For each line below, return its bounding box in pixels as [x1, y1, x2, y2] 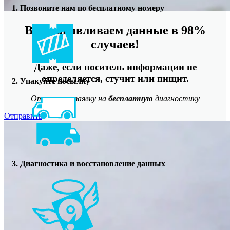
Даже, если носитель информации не [33, 61, 197, 72]
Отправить [4, 111, 42, 120]
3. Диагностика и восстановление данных [12, 159, 165, 168]
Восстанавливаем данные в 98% [24, 23, 206, 37]
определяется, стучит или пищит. [41, 72, 189, 84]
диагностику [152, 93, 200, 103]
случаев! [91, 37, 139, 51]
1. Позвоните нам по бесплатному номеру [12, 4, 164, 13]
